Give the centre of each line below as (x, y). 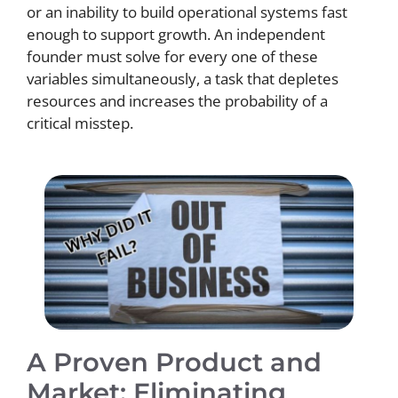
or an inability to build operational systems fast (187, 12)
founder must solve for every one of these (172, 56)
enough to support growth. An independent (176, 34)
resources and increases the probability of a (177, 101)
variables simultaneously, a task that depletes (183, 79)
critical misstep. (80, 123)
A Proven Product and (174, 362)
